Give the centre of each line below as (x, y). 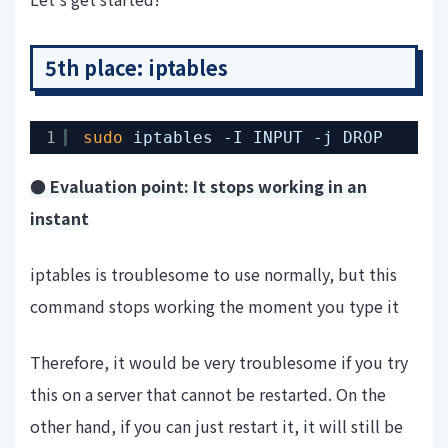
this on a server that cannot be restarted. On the (208, 394)
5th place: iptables (136, 68)
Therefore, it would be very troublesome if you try (219, 362)
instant (59, 218)
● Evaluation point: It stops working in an (198, 186)
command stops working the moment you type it (214, 306)
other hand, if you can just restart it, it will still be (216, 426)
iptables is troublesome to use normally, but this (213, 274)
